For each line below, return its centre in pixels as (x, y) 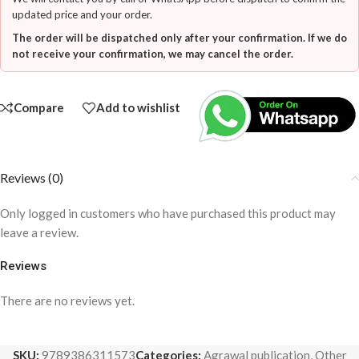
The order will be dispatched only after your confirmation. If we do (179, 38)
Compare (39, 108)
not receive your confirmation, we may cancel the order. (153, 54)
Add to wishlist (138, 108)
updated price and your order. (82, 14)
